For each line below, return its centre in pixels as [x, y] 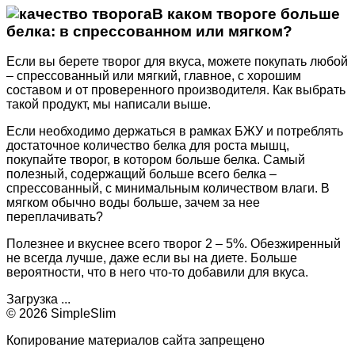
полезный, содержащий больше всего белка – [141, 174]
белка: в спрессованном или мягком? [149, 31]
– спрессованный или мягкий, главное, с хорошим [154, 76]
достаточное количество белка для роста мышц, [148, 146]
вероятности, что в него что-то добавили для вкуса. [157, 273]
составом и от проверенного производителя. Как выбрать [176, 90]
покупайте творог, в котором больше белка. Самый [156, 160]
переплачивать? [55, 217]
